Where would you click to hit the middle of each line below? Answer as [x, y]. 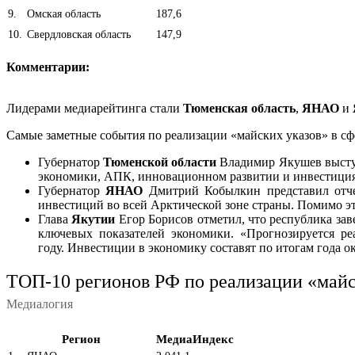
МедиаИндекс [195, 339]
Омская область [62, 13]
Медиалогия [40, 303]
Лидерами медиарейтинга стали [95, 108]
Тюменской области [160, 162]
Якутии [94, 219]
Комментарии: [48, 67]
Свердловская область [77, 34]
